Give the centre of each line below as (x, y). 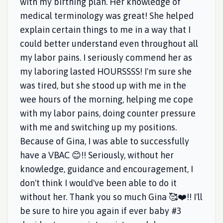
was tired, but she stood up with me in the (103, 85)
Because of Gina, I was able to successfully (105, 141)
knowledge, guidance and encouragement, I (107, 169)
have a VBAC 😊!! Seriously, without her (97, 155)
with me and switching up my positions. (98, 127)
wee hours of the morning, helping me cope (107, 99)
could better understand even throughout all (109, 44)
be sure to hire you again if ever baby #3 (101, 211)
